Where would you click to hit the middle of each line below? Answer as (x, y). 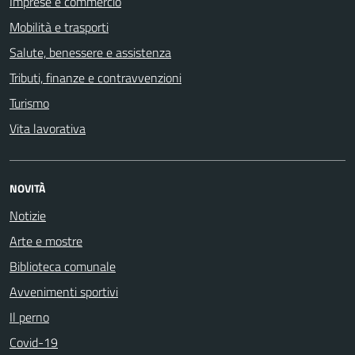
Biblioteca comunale (63, 266)
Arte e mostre (46, 241)
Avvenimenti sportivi (64, 292)
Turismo (29, 103)
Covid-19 (34, 342)
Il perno (29, 317)
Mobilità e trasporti (59, 27)
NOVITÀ (27, 188)
